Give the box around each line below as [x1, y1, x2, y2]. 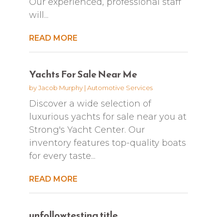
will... [29, 9, 48, 20]
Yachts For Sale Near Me [29, 66, 137, 81]
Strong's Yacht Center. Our [29, 124, 145, 135]
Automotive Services [87, 83, 153, 92]
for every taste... [29, 150, 95, 161]
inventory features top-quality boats [29, 137, 186, 148]
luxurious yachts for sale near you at [29, 111, 186, 122]
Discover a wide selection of [29, 98, 151, 109]
